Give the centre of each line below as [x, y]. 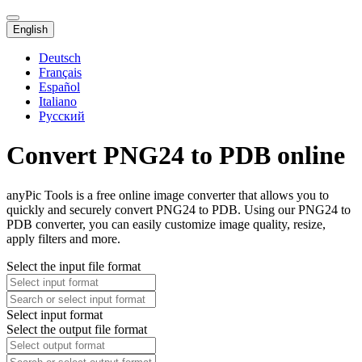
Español [59, 87]
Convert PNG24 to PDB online [176, 156]
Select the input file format [74, 266]
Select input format [55, 314]
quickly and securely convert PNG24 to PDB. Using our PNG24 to [179, 209]
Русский [62, 116]
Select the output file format [77, 329]
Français [60, 72]
